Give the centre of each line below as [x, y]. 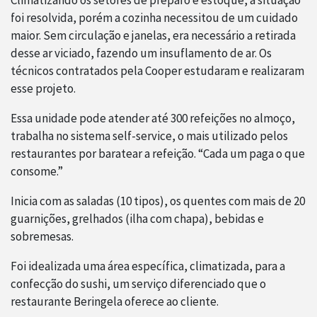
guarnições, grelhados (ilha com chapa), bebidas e [137, 219]
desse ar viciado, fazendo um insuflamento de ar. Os [141, 53]
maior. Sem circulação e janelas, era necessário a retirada [153, 36]
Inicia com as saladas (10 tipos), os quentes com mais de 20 [158, 201]
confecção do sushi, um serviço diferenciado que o [138, 284]
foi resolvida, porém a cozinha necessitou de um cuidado [154, 18]
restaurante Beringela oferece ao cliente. [115, 302]
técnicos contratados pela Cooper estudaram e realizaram [157, 71]
